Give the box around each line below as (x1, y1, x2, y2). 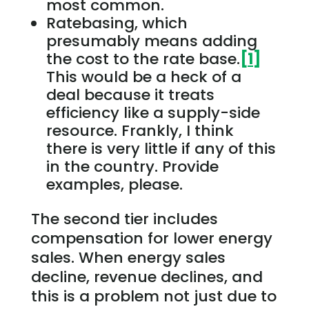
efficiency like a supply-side (46, 101, 260, 123)
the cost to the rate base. (46, 48, 240, 70)
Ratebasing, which (46, 12, 188, 34)
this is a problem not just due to (30, 285, 277, 307)
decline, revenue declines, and (30, 266, 263, 288)
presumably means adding (46, 30, 257, 52)
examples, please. (46, 173, 183, 195)
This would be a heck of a (46, 66, 241, 88)
